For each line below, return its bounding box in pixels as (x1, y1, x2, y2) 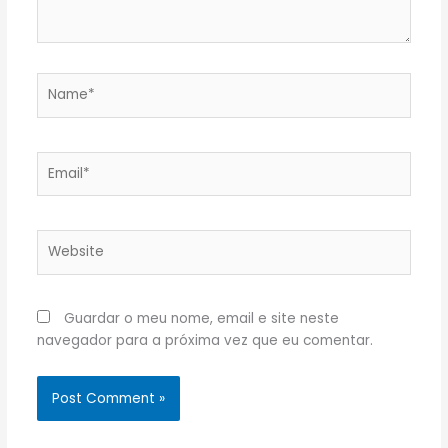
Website (35, 230, 92, 250)
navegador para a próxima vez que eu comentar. (36, 331, 373, 351)
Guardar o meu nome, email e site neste (63, 309, 339, 329)
